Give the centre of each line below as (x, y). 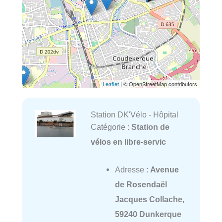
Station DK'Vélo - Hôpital (134, 115)
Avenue (164, 170)
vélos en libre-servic (128, 142)
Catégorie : (111, 127)
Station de (150, 127)
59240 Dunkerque (148, 214)
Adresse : (132, 170)
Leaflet (111, 84)
